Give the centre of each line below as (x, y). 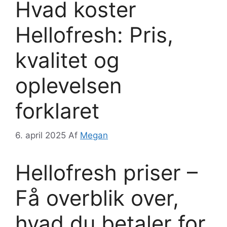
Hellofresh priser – (106, 173)
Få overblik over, (97, 198)
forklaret (57, 110)
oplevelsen (69, 85)
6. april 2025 (41, 136)
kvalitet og (67, 60)
